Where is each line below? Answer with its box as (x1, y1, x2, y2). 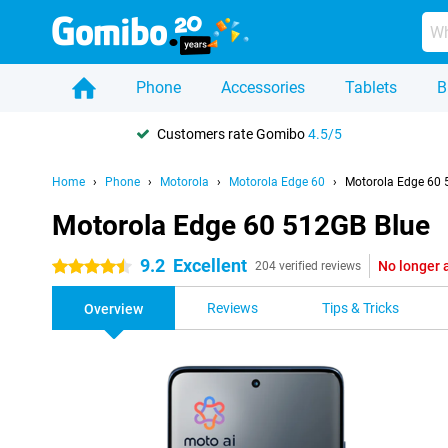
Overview (84, 301, 143, 317)
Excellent (173, 255, 247, 276)
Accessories (221, 78, 305, 97)
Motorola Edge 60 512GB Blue (52, 209, 430, 242)
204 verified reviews (255, 259, 361, 273)
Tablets (345, 78, 397, 97)
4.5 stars (52, 259, 107, 275)
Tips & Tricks (322, 300, 399, 316)
